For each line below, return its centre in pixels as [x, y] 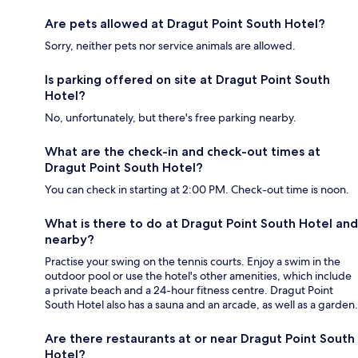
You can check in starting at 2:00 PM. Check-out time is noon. [197, 190]
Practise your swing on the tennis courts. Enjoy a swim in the [193, 262]
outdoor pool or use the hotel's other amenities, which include [198, 276]
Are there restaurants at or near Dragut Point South [200, 339]
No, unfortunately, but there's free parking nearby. [171, 118]
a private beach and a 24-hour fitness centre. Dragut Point [189, 290]
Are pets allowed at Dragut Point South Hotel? [185, 24]
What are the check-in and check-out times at [183, 152]
